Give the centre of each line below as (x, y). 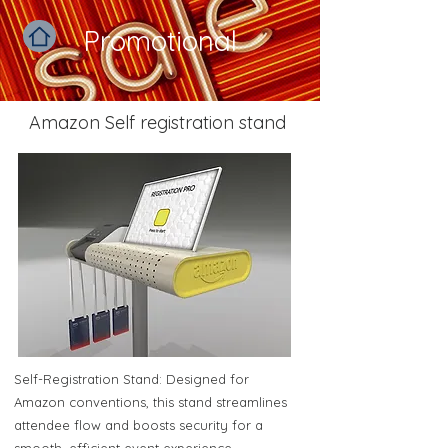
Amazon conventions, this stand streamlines (150, 402)
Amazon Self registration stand (157, 122)
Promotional (160, 40)
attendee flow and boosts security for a (138, 425)
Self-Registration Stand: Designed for (131, 379)
